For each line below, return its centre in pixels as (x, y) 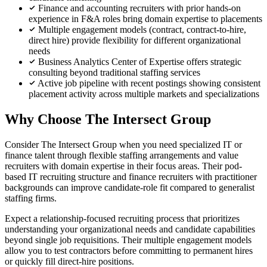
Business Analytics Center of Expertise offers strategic (140, 61)
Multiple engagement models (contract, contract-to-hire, (142, 29)
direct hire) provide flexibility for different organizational (135, 40)
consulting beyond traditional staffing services (114, 72)
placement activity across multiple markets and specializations (144, 94)
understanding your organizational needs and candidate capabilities (130, 229)
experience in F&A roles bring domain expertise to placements (145, 18)
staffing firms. (31, 198)
